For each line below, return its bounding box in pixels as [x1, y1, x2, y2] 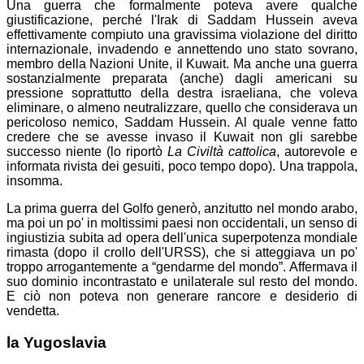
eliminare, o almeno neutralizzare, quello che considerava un [6, 101, 357, 115]
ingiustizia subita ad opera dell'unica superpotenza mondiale [6, 231, 357, 245]
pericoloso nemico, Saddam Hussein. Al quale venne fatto [6, 115, 357, 130]
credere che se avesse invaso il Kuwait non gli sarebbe [6, 130, 357, 145]
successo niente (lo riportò [6, 145, 167, 159]
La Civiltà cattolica [167, 145, 276, 159]
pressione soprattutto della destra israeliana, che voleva [6, 86, 357, 101]
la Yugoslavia [6, 334, 106, 352]
